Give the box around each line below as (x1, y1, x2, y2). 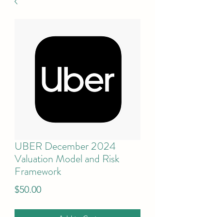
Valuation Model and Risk (15, 151, 119, 166)
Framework (15, 164, 61, 179)
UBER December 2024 (15, 139, 116, 154)
